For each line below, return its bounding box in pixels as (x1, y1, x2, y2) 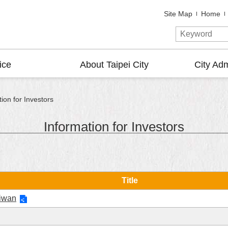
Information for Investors (44, 120, 184, 134)
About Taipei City (79, 60, 149, 70)
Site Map (164, 10, 192, 18)
